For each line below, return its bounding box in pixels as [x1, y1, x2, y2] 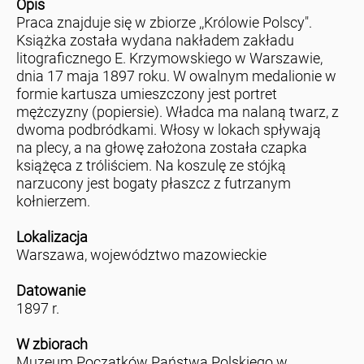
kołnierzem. [15, 193, 90, 210]
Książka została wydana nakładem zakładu [15, 32, 294, 50]
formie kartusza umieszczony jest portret [15, 85, 277, 103]
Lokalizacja [15, 228, 88, 246]
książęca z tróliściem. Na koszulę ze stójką [15, 157, 286, 175]
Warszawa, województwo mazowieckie [15, 246, 266, 264]
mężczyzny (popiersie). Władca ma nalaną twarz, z [15, 103, 339, 121]
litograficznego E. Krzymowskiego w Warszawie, [15, 50, 323, 67]
